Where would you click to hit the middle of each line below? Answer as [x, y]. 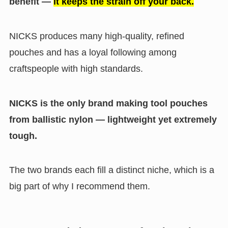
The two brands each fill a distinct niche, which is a [111, 170]
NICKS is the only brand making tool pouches [108, 103]
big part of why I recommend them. [79, 187]
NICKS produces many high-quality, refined [96, 36]
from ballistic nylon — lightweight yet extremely [113, 119]
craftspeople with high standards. [76, 68]
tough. [23, 136]
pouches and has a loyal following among [93, 52]
